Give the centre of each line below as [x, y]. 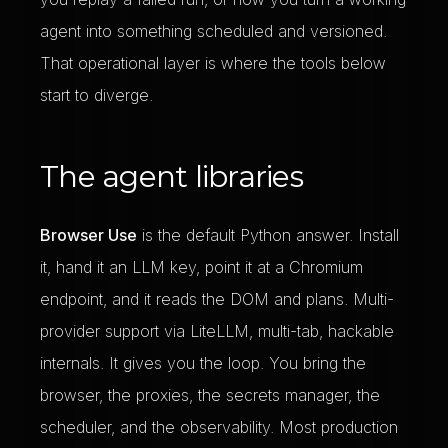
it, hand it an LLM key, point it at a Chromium [201, 267]
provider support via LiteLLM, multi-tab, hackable [217, 331]
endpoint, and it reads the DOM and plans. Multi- [217, 299]
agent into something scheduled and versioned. [213, 31]
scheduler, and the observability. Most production [219, 427]
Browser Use [88, 235]
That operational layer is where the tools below [213, 63]
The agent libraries [171, 176]
